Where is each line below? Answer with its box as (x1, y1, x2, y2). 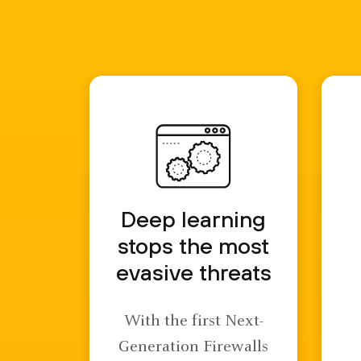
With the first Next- (123, 313, 263, 330)
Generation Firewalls (118, 338, 268, 356)
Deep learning (121, 205, 266, 232)
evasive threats (115, 259, 272, 285)
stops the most (118, 232, 269, 259)
